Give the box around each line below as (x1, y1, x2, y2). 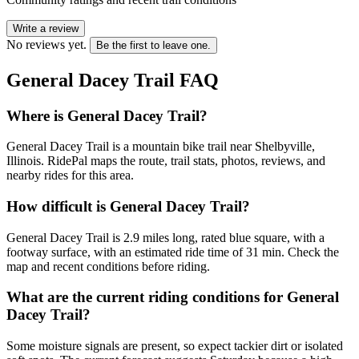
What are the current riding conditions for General (6, 288, 339, 306)
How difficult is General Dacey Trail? (6, 197, 250, 215)
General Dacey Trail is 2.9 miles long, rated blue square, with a (6, 230, 325, 244)
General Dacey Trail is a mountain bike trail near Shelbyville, (6, 139, 315, 154)
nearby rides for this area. (6, 168, 134, 183)
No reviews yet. (6, 37, 87, 51)
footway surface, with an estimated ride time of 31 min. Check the (6, 244, 339, 259)
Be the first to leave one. (96, 38, 211, 51)
